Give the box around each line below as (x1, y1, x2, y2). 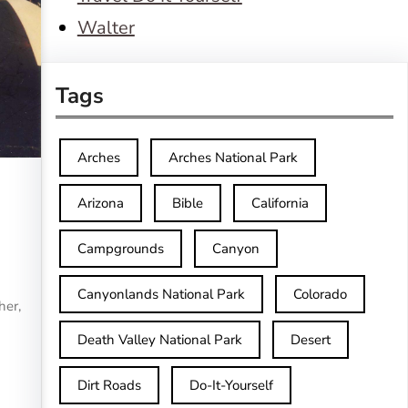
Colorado (292, 285, 347, 303)
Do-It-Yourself (189, 376, 273, 394)
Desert (290, 331, 331, 349)
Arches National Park (168, 148, 298, 167)
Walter (76, 15, 135, 40)
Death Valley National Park (76, 331, 242, 349)
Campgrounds (76, 240, 164, 258)
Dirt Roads (76, 376, 141, 394)
